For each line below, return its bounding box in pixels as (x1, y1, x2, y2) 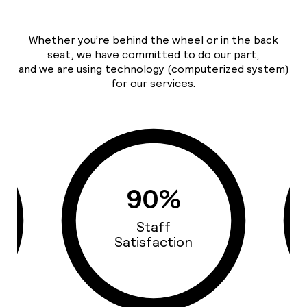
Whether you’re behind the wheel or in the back (29, 33, 278, 48)
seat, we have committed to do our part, (47, 47, 260, 62)
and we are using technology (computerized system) (19, 62, 288, 77)
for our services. (111, 76, 196, 91)
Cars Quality (64, 225, 142, 243)
